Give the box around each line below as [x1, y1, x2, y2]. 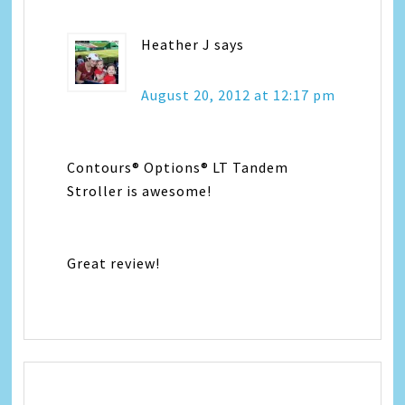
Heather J [141, 34, 212, 53]
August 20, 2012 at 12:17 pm [141, 85, 336, 104]
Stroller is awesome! [67, 181, 212, 200]
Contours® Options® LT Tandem [67, 157, 289, 176]
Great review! [67, 253, 161, 272]
